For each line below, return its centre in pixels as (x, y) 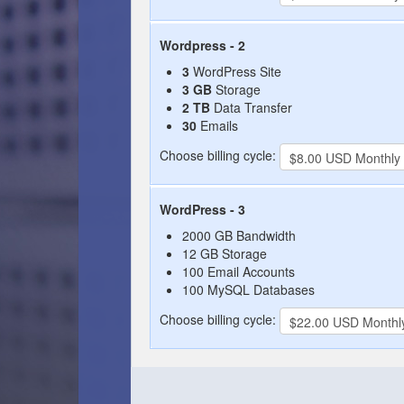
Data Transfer (251, 107)
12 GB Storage (225, 253)
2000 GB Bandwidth (239, 235)
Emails (217, 125)
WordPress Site (235, 71)
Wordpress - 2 (202, 45)
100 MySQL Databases (248, 289)
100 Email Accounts (239, 271)
